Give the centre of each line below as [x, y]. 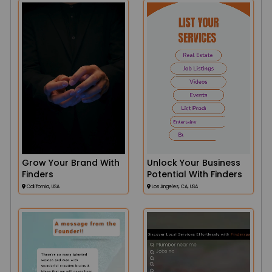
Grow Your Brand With [71, 163]
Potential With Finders [195, 174]
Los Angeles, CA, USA [174, 187]
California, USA [42, 187]
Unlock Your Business [194, 163]
